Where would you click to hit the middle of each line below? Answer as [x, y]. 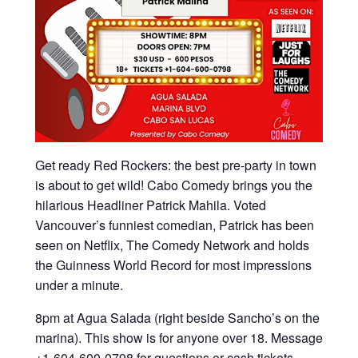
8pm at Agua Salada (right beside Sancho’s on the [177, 318]
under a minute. [79, 285]
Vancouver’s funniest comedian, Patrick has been [175, 225]
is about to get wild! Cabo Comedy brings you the [174, 185]
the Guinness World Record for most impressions [173, 265]
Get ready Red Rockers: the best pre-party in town [176, 165]
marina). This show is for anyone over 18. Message [179, 338]
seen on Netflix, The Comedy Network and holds [172, 245]
